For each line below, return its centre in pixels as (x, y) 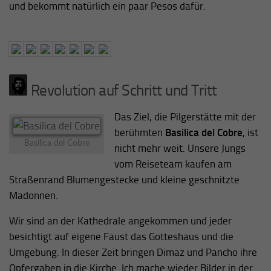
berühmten (139, 132)
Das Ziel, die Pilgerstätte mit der (185, 116)
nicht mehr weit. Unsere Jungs (180, 148)
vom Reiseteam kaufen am (173, 164)
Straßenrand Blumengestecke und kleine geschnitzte (124, 179)
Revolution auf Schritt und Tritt (122, 90)
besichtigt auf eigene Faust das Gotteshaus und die (121, 237)
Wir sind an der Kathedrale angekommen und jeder (120, 221)
